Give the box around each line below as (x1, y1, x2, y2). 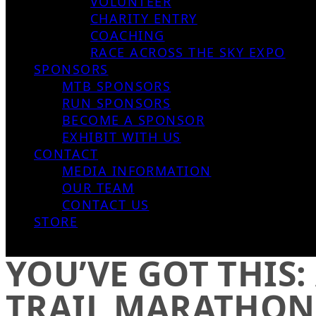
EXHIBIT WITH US (62, 128, 181, 145)
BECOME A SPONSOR (62, 111, 205, 128)
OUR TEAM (62, 179, 135, 196)
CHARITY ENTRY (90, 10, 197, 27)
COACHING (90, 27, 165, 44)
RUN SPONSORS (62, 95, 171, 111)
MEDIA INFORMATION (62, 162, 212, 179)
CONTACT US (62, 196, 150, 213)
